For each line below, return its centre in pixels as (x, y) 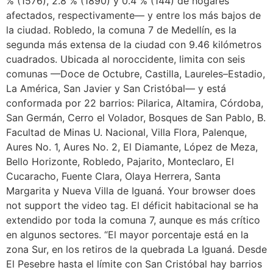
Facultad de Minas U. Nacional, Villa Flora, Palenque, (126, 132)
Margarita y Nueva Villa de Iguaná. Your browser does (131, 190)
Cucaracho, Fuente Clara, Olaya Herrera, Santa (113, 176)
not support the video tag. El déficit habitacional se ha (132, 205)
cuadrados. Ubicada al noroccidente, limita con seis (126, 59)
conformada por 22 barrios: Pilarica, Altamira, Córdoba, (135, 103)
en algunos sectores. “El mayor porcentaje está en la (127, 234)
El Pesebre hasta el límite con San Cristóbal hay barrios (134, 264)
